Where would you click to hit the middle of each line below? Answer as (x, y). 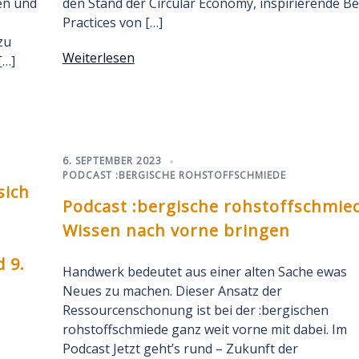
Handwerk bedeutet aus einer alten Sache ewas (204, 272)
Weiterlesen (98, 58)
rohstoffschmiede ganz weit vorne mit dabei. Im (204, 329)
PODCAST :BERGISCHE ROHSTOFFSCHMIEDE (174, 175)
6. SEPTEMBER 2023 (112, 161)
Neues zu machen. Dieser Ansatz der (172, 291)
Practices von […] (112, 22)
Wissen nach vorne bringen (176, 230)
